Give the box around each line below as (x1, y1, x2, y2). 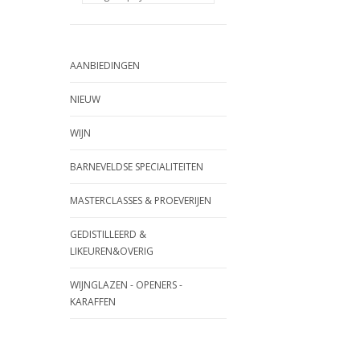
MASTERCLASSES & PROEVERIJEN (70, 194, 211, 207)
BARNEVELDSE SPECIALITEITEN (70, 160, 203, 174)
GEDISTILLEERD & (70, 227, 146, 241)
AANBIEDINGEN (70, 59, 140, 72)
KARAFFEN (70, 295, 116, 309)
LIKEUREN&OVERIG (70, 244, 153, 258)
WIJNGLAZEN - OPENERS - (70, 278, 182, 292)
